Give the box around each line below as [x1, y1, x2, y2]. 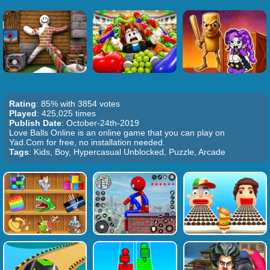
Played [9, 108, 37, 118]
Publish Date [9, 118, 61, 128]
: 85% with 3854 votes [36, 99, 120, 108]
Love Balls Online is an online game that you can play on [9, 128, 225, 137]
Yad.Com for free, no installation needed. [9, 137, 165, 147]
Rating [9, 99, 36, 108]
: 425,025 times [37, 108, 96, 118]
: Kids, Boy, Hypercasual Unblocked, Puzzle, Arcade [29, 147, 225, 157]
